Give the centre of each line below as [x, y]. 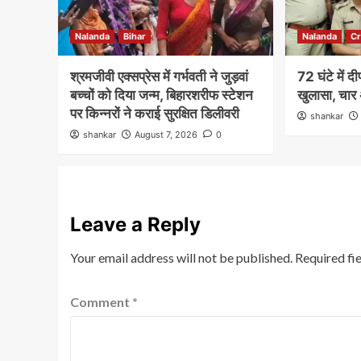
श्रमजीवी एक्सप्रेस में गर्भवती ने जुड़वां [159, 76]
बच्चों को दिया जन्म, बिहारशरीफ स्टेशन [162, 95]
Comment [101, 301]
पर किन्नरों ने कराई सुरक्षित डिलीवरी [155, 113]
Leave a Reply [135, 224]
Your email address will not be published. [181, 257]
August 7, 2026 [166, 134]
